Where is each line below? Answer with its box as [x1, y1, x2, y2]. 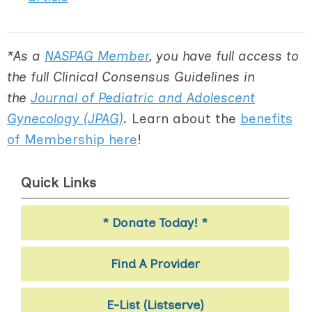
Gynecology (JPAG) [7, 111, 123, 127]
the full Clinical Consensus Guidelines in [7, 69, 255, 85]
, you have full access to [149, 48, 299, 64]
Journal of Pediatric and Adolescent [31, 90, 255, 106]
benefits [240, 111, 292, 127]
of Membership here [7, 132, 137, 148]
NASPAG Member [45, 48, 149, 64]
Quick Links [21, 174, 96, 191]
